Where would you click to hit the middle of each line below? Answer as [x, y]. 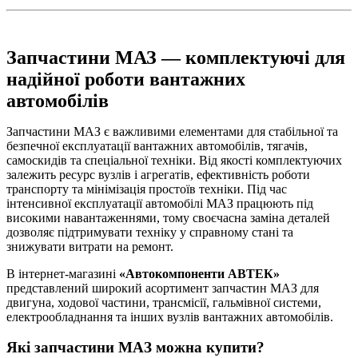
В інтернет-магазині [63, 274]
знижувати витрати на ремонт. [90, 247]
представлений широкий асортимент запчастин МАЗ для [163, 288]
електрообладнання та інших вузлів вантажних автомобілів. [170, 317]
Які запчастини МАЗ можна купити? [135, 348]
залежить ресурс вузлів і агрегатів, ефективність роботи [158, 175]
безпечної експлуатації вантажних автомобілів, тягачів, [157, 146]
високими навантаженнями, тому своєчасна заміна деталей [168, 218]
